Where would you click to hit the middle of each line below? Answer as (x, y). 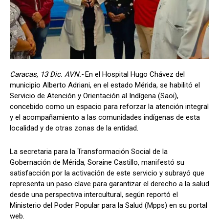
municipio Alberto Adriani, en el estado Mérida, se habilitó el (105, 85)
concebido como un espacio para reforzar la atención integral (109, 107)
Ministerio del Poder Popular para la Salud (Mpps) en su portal (109, 206)
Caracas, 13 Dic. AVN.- (47, 75)
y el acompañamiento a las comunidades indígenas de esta (105, 118)
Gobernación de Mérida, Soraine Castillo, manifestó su (97, 163)
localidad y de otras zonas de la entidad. (74, 128)
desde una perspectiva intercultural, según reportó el (94, 195)
